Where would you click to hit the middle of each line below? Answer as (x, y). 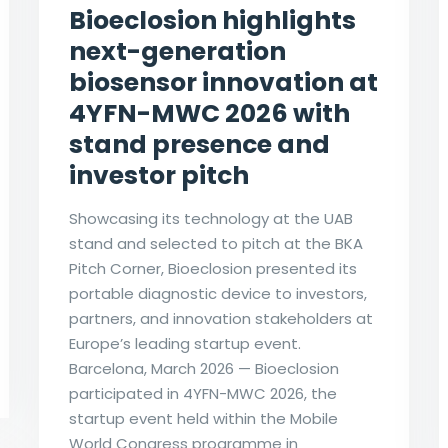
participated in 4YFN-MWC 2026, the (202, 393)
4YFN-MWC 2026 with (209, 113)
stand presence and (199, 144)
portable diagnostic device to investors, (217, 293)
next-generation (177, 51)
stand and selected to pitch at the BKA (215, 243)
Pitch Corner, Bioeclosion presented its (212, 268)
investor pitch (158, 175)
